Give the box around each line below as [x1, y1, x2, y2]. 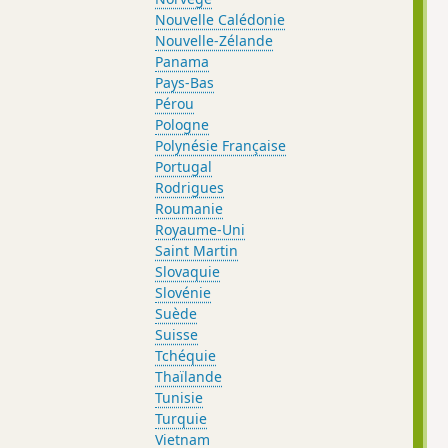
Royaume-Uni [155, 219, 246, 239]
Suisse [155, 324, 199, 344]
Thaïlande [155, 366, 223, 386]
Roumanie [155, 198, 224, 218]
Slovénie [155, 282, 212, 302]
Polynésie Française [155, 135, 287, 155]
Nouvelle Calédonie [155, 9, 286, 29]
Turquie [155, 408, 208, 428]
